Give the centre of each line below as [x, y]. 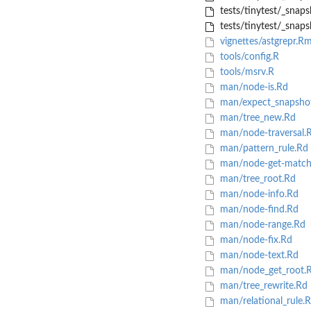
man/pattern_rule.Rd [262, 149]
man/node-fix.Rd [254, 241]
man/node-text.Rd [258, 256]
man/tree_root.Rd [256, 179]
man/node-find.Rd [258, 210]
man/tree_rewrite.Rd [262, 286]
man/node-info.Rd [258, 195]
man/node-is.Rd [252, 88]
